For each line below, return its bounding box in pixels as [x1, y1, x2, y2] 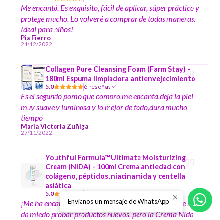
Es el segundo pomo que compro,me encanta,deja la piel [21, 91, 193, 101]
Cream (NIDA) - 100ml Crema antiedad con [45, 163, 185, 171]
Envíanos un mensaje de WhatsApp [68, 197, 169, 205]
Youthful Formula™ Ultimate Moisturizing [45, 153, 186, 162]
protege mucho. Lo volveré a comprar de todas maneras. [21, 14, 195, 24]
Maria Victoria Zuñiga [21, 122, 88, 131]
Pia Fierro [21, 34, 51, 42]
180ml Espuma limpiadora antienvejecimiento [45, 74, 195, 83]
